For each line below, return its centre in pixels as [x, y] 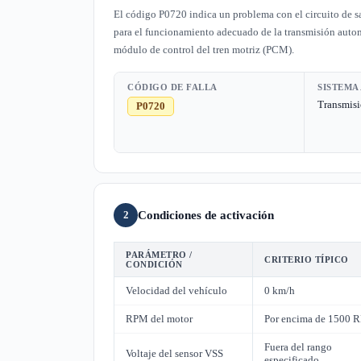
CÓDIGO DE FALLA [172, 87]
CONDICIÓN [154, 264]
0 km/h [280, 290]
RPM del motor [159, 319]
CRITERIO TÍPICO [307, 259]
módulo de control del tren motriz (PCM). [204, 50]
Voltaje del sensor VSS [174, 353]
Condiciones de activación [206, 215]
